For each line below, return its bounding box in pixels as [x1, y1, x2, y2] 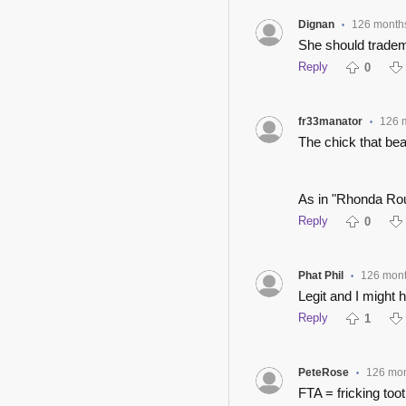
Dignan [297, 17, 334, 31]
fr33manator [297, 114, 362, 128]
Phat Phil [297, 268, 343, 282]
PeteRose [297, 365, 349, 379]
